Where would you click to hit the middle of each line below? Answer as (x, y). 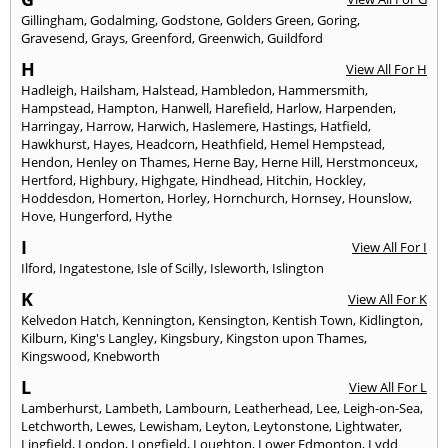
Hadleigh (47, 89)
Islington (298, 267)
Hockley (339, 179)
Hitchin (287, 179)
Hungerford (94, 215)
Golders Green (268, 19)
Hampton (126, 107)
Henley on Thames (131, 161)
